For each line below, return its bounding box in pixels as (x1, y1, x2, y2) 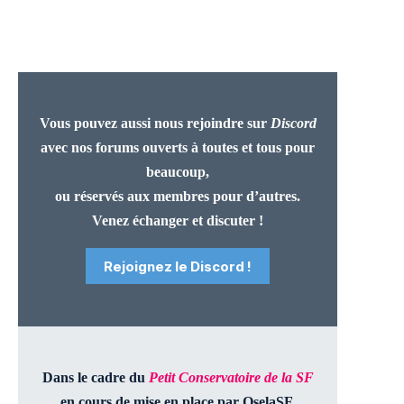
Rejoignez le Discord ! (104, 257, 252, 275)
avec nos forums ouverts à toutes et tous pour (41, 139, 316, 155)
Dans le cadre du (41, 370, 149, 386)
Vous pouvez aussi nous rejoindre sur (39, 115, 271, 131)
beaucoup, (146, 163, 210, 179)
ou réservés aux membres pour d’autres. (55, 188, 301, 204)
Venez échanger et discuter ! (92, 212, 264, 228)
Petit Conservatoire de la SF (148, 370, 314, 386)
